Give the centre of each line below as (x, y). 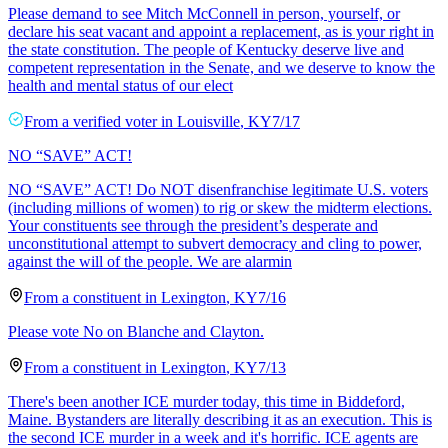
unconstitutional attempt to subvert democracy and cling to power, (215, 243)
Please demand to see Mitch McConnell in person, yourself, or (204, 13)
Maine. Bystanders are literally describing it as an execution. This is (220, 419)
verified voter (115, 121)
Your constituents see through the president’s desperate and (193, 225)
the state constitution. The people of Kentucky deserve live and (206, 49)
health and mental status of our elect (120, 85)
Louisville (208, 121)
